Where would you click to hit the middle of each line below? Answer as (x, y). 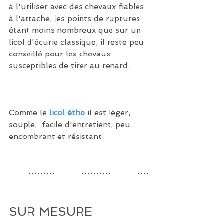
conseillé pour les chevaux (61, 54)
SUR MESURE (51, 211)
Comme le (29, 112)
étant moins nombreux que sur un (76, 30)
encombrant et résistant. (56, 136)
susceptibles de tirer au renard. (70, 65)
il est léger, (109, 112)
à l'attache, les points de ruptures (76, 18)
